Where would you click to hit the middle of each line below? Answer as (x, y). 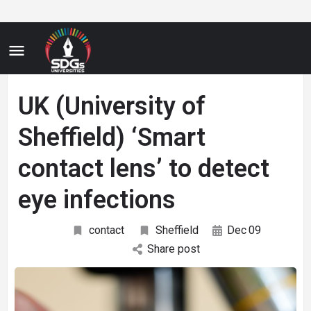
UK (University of (112, 106)
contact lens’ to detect (144, 169)
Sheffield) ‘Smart (112, 137)
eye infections (97, 200)
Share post (173, 249)
